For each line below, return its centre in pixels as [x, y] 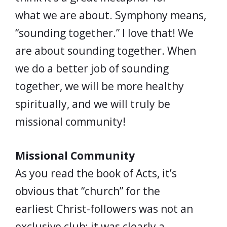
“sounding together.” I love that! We [104, 33]
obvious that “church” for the [88, 191]
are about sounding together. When [106, 51]
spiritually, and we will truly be [93, 104]
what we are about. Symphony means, [111, 15]
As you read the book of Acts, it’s [96, 173]
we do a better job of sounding [92, 68]
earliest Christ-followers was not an [104, 209]
